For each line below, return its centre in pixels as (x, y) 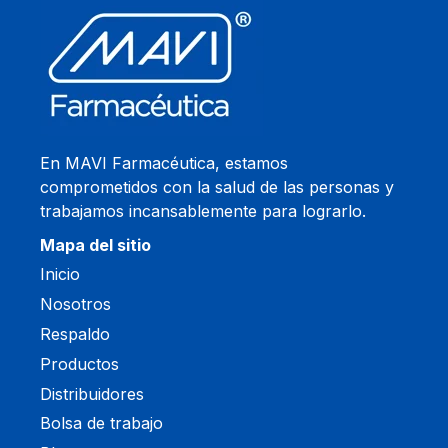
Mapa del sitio (95, 245)
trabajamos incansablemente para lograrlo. (203, 211)
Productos (79, 363)
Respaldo (75, 333)
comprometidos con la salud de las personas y (217, 187)
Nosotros (75, 304)
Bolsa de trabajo (101, 423)
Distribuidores (92, 393)
